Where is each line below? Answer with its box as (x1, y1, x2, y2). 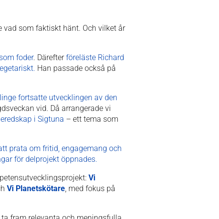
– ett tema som (64, 114, 118, 124)
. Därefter (33, 52, 66, 62)
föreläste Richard (66, 52, 124, 62)
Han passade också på (37, 63, 116, 73)
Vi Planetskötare (7, 183, 65, 193)
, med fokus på (65, 183, 115, 193)
